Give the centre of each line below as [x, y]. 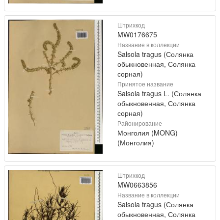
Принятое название [145, 84]
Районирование [140, 123]
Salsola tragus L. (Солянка [159, 94]
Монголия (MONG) [148, 133]
